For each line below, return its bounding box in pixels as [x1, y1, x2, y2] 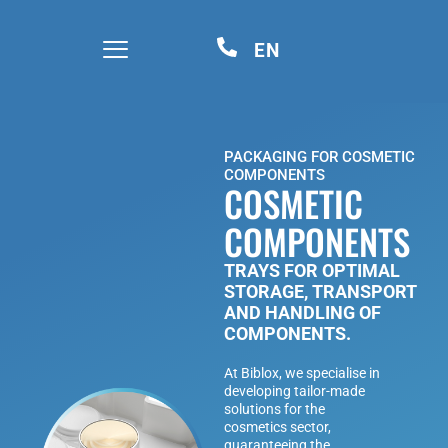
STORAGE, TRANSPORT [224, 280, 417, 302]
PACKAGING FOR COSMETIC [224, 147, 415, 166]
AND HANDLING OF [224, 301, 381, 323]
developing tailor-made [224, 382, 365, 399]
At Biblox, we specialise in [224, 364, 380, 381]
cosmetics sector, [224, 418, 331, 435]
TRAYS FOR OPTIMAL [224, 259, 400, 281]
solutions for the [224, 400, 325, 417]
